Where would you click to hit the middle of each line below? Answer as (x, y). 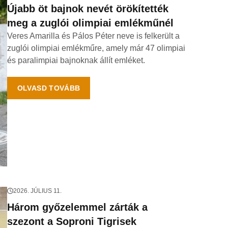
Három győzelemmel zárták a (77, 207)
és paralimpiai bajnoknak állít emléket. (76, 60)
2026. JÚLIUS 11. (37, 191)
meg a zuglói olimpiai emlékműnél (90, 23)
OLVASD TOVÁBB (49, 88)
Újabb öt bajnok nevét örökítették (88, 9)
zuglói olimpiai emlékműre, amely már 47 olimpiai (96, 48)
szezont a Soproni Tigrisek (72, 221)
